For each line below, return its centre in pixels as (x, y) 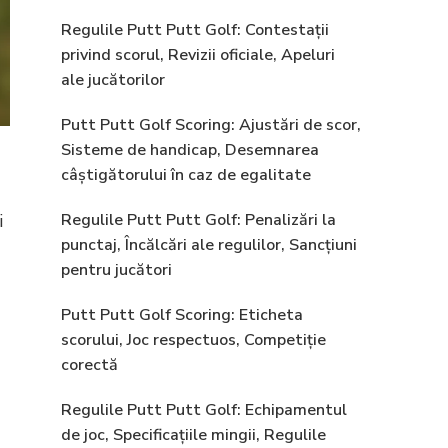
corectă (89, 365)
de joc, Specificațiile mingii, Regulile (193, 435)
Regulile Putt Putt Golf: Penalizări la (198, 220)
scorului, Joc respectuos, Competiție (193, 340)
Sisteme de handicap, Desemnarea (190, 150)
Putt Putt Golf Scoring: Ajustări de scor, (211, 125)
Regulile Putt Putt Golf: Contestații (195, 30)
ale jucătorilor (113, 80)
